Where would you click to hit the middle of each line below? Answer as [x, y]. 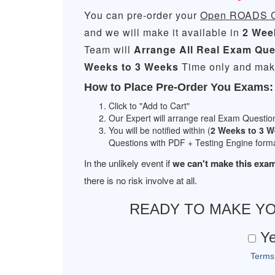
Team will [109, 49]
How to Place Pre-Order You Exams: [179, 87]
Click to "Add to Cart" [149, 106]
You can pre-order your [142, 15]
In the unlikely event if [128, 163]
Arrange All [164, 49]
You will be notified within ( [160, 130]
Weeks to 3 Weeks [131, 67]
